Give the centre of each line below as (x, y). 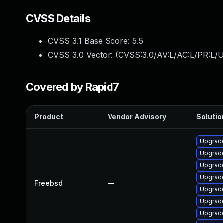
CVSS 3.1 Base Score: (90, 41)
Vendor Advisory (137, 117)
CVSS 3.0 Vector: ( (83, 55)
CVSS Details (58, 18)
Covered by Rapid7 (73, 87)
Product (49, 117)
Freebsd (49, 183)
